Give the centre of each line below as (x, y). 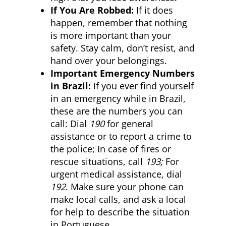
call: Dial (70, 124)
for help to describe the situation (120, 212)
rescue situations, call (98, 161)
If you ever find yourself (144, 86)
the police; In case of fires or (111, 149)
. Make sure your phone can (125, 187)
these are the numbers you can (117, 111)
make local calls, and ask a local (118, 199)
